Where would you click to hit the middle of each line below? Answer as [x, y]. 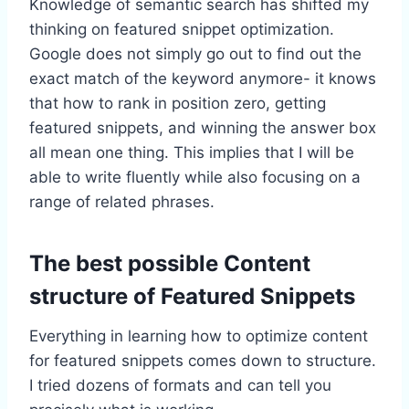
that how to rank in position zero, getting [178, 103]
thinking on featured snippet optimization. [182, 29]
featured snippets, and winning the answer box [203, 127]
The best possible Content [170, 263]
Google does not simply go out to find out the [195, 53]
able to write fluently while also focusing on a [195, 177]
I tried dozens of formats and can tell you [180, 385]
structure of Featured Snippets [192, 296]
